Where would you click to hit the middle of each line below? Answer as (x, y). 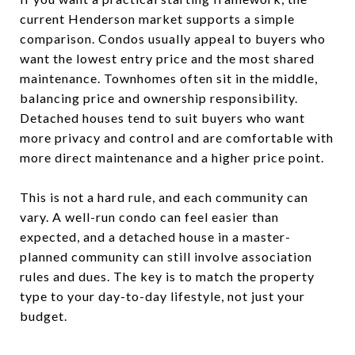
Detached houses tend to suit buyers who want (162, 117)
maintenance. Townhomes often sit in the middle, (169, 78)
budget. (44, 315)
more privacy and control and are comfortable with (177, 137)
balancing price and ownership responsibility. (159, 97)
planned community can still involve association (166, 256)
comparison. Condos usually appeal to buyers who (173, 38)
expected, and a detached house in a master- (155, 236)
